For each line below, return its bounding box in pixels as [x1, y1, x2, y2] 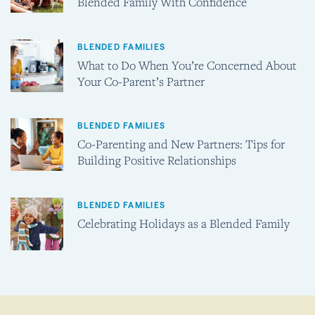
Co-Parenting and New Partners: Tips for [77, 136, 285, 153]
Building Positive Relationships [77, 152, 236, 169]
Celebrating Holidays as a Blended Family [77, 215, 290, 232]
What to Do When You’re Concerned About [77, 56, 297, 73]
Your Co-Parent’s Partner [77, 72, 205, 89]
